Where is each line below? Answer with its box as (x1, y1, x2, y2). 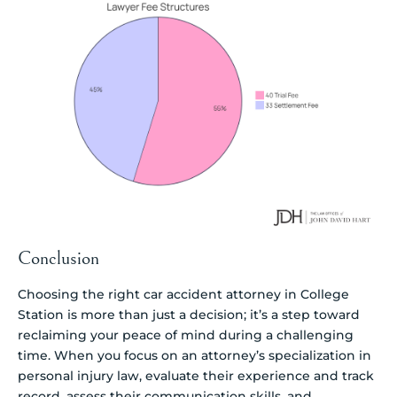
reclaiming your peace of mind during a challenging (18, 327, 354, 344)
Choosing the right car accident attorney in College (18, 286, 349, 303)
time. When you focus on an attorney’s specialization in (18, 347, 371, 364)
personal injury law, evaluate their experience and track (18, 368, 374, 385)
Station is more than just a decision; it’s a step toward (18, 307, 360, 323)
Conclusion (18, 247, 99, 270)
